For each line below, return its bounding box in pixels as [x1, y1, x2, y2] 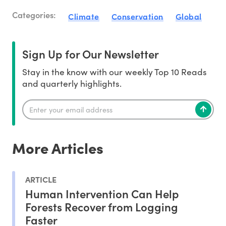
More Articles [12, 137, 103, 158]
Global [175, 11, 202, 22]
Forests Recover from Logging [25, 198, 178, 214]
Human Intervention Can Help [25, 185, 179, 201]
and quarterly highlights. [22, 77, 122, 90]
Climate [68, 11, 99, 22]
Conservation [111, 11, 163, 22]
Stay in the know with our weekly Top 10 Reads [22, 66, 207, 78]
